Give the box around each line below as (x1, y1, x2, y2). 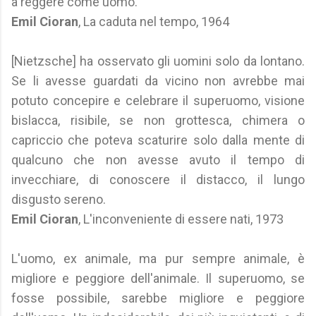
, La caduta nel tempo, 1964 (78, 14, 229, 29)
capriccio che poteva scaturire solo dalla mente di (11, 133, 305, 147)
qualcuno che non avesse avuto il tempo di (11, 152, 305, 167)
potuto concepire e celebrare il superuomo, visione (11, 93, 305, 108)
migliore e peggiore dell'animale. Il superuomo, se (11, 271, 305, 286)
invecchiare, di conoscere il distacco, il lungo (11, 172, 305, 187)
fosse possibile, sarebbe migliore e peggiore (11, 291, 305, 305)
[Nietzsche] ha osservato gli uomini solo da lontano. (11, 54, 305, 68)
